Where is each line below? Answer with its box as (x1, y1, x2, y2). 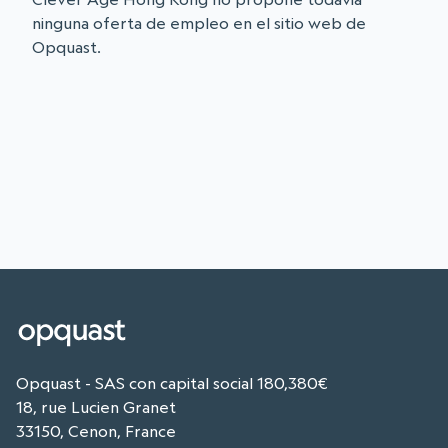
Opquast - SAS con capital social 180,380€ (16, 373, 328, 394)
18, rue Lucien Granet (16, 397, 176, 418)
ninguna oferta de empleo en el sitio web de (32, 13, 366, 34)
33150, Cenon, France (16, 421, 176, 442)
